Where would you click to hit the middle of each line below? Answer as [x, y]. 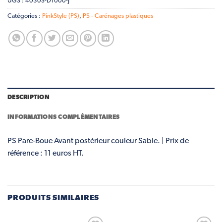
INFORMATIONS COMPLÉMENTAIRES [64, 117]
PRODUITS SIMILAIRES [54, 197]
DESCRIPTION [28, 98]
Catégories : [25, 16]
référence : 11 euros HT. [46, 154]
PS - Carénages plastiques [118, 16]
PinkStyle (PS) [61, 16]
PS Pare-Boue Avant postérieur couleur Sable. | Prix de [98, 141]
